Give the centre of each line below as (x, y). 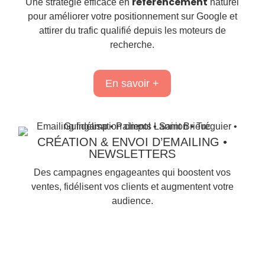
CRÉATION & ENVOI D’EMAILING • (132, 142)
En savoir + (132, 84)
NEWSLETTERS (132, 154)
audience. (132, 201)
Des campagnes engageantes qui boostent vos (132, 173)
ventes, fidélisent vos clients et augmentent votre (132, 187)
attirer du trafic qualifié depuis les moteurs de (132, 31)
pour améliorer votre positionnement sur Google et (132, 17)
